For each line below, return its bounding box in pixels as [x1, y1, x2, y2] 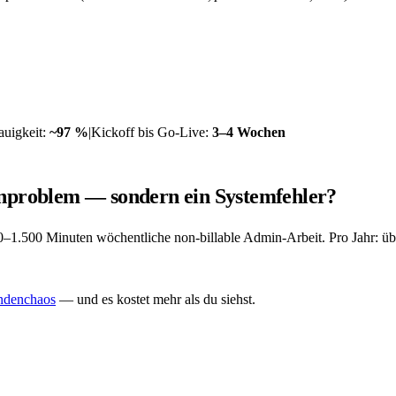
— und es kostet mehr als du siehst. [56, 291, 255, 307]
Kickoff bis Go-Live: [91, 124, 212, 140]
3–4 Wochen [212, 124, 286, 140]
